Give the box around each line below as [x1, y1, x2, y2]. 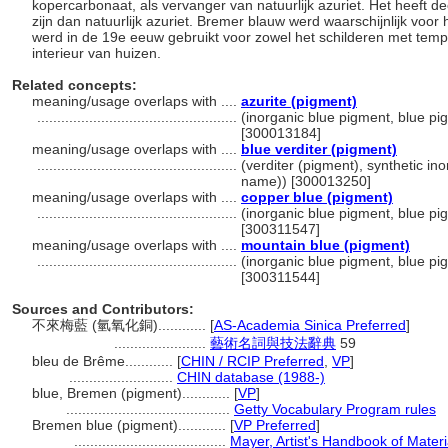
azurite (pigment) [241, 93, 357, 109]
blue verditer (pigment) [241, 141, 397, 157]
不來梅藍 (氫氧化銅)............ [32, 317, 210, 333]
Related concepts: [12, 77, 137, 93]
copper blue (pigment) [241, 189, 393, 205]
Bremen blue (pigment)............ [32, 417, 230, 433]
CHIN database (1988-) [177, 369, 325, 385]
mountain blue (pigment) [241, 237, 410, 253]
